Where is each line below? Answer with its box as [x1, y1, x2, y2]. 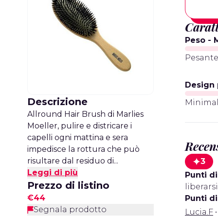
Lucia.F [185, 207, 213, 217]
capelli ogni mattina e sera [27, 133, 128, 142]
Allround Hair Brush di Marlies [27, 109, 144, 119]
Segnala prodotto [34, 205, 107, 214]
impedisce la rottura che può [27, 145, 140, 154]
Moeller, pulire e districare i [27, 121, 132, 130]
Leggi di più [27, 168, 78, 177]
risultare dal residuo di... [27, 156, 118, 165]
